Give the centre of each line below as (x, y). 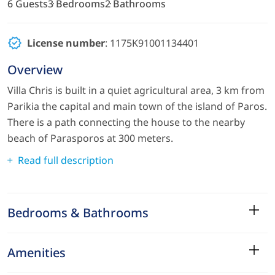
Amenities (37, 253)
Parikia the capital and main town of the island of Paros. (137, 107)
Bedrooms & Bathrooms (78, 213)
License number (66, 43)
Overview (35, 70)
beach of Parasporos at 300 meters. (90, 138)
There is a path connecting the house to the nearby (126, 122)
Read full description (66, 161)
